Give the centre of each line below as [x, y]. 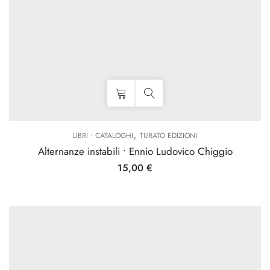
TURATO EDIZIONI [168, 136]
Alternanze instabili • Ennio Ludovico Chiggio [135, 151]
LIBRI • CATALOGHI [103, 136]
